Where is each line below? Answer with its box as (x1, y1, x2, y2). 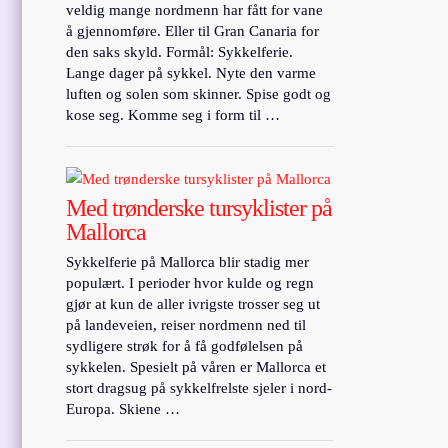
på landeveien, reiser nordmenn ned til (66, 316, 307, 333)
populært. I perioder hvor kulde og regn (66, 274, 315, 291)
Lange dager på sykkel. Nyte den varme (66, 64, 317, 81)
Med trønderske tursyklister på (66, 194, 333, 221)
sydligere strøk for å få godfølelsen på (66, 337, 304, 354)
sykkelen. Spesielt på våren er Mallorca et (66, 358, 327, 375)
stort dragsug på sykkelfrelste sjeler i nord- (66, 379, 333, 396)
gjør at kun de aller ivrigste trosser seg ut (66, 295, 321, 312)
